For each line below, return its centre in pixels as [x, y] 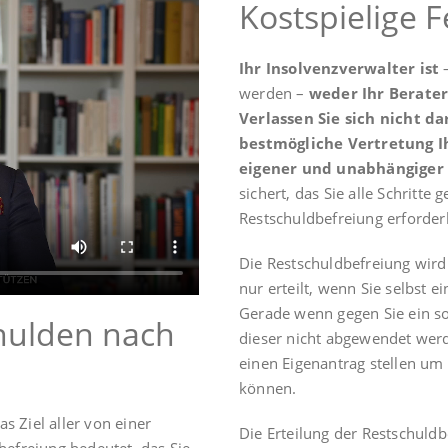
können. [268, 388]
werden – [274, 93]
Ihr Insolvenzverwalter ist [339, 68]
